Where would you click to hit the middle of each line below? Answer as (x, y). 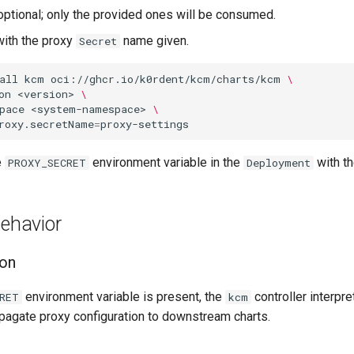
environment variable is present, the (124, 297)
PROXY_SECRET (47, 163)
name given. (154, 41)
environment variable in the (166, 162)
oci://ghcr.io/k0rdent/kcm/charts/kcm (166, 79)
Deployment (279, 163)
